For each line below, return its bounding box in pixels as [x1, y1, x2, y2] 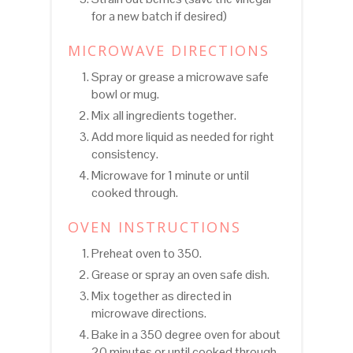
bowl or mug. [91, 86, 159, 103]
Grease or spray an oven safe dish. [91, 266, 269, 284]
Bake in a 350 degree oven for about [91, 326, 281, 344]
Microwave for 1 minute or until [91, 167, 249, 184]
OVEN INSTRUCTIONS [67, 217, 241, 237]
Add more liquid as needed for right [91, 128, 274, 146]
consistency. [91, 146, 158, 163]
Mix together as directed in [91, 288, 232, 305]
